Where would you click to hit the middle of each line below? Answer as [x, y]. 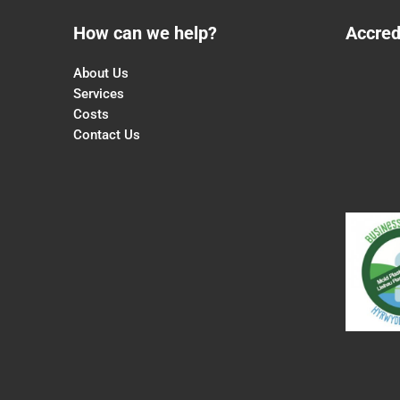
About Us [101, 73]
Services [99, 94]
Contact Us [107, 135]
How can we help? [145, 33]
